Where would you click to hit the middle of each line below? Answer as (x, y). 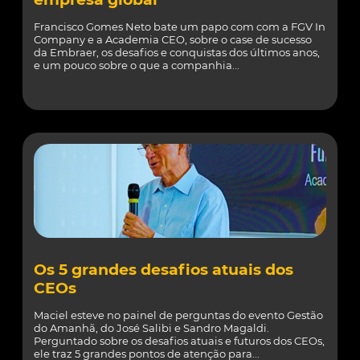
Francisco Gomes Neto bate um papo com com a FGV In (180, 27)
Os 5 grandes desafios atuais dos (164, 270)
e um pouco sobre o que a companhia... (137, 65)
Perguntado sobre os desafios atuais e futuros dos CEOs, (179, 341)
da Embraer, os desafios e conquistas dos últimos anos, (177, 52)
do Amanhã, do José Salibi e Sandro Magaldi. (151, 328)
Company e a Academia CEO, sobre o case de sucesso (173, 39)
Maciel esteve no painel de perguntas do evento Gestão (178, 315)
